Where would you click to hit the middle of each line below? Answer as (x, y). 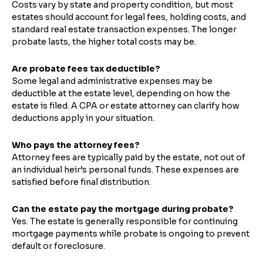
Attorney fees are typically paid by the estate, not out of (129, 157)
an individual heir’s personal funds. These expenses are (125, 169)
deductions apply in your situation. (83, 118)
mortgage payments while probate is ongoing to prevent (131, 233)
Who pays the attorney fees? (76, 145)
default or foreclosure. (58, 246)
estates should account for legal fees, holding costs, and (129, 17)
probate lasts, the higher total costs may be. (104, 41)
